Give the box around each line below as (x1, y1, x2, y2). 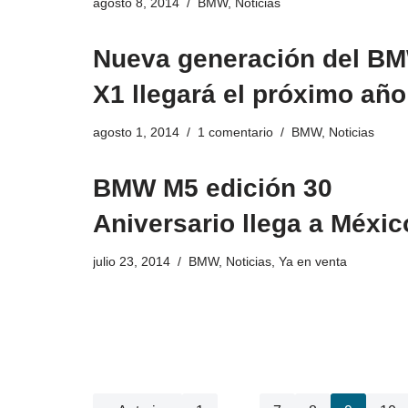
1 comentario (198, 125, 273, 140)
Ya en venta (279, 254, 347, 270)
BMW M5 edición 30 (93, 174, 332, 203)
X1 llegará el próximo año (93, 80, 406, 109)
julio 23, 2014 (93, 254, 170, 270)
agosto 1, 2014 (93, 125, 179, 140)
